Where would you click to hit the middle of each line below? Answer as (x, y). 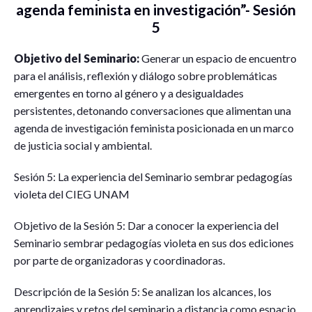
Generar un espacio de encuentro (218, 58)
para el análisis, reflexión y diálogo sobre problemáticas (146, 75)
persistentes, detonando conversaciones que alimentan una (153, 110)
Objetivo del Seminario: (77, 58)
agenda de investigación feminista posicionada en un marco (154, 127)
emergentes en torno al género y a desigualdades (129, 93)
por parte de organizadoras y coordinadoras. (119, 260)
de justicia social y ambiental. (83, 145)
